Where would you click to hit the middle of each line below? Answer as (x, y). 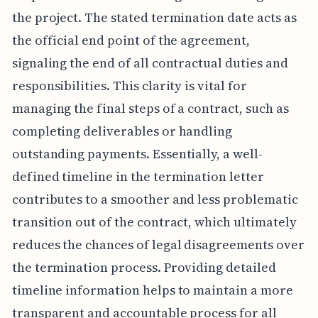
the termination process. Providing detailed (144, 267)
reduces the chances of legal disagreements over (158, 245)
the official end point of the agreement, (131, 40)
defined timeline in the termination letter (138, 176)
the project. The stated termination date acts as (154, 17)
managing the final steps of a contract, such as (150, 108)
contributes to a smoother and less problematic (155, 199)
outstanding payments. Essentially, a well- (137, 154)
